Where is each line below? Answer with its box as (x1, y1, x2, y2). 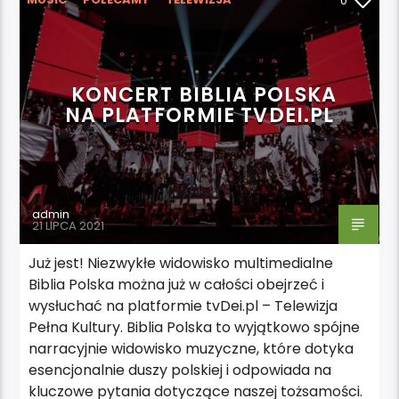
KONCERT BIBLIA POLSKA (70, 79, 338, 109)
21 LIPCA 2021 (32, 216, 105, 234)
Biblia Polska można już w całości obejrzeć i (28, 273, 325, 295)
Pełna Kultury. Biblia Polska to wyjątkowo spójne (28, 316, 361, 338)
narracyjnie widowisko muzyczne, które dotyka (28, 338, 354, 359)
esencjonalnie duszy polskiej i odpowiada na (28, 359, 332, 380)
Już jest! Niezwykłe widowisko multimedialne (28, 252, 334, 273)
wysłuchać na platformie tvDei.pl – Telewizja (28, 295, 338, 316)
